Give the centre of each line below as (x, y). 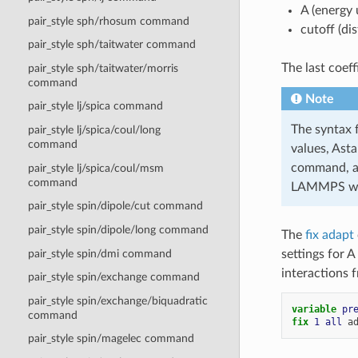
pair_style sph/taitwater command (111, 45)
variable (316, 309)
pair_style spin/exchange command (113, 277)
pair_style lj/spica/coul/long (94, 130)
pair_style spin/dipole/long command (118, 229)
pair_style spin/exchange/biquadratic (117, 300)
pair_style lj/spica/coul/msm (95, 168)
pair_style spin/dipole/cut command (115, 206)
